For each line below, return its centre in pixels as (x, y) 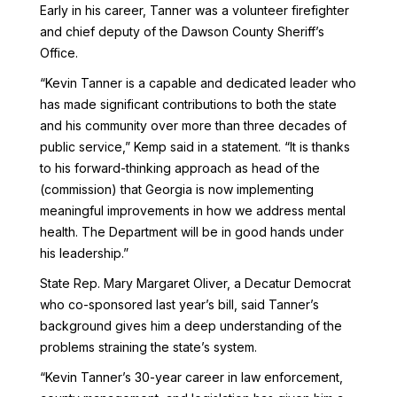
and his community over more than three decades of (193, 125)
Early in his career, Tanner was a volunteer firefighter (194, 10)
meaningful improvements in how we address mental (192, 210)
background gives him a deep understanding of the (191, 326)
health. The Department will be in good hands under (191, 232)
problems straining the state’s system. (152, 347)
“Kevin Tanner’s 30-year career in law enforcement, (191, 377)
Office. (58, 53)
